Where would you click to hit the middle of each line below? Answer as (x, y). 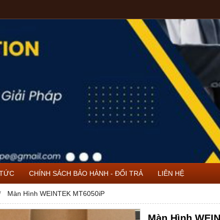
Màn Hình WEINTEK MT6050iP (56, 193)
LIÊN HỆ (171, 173)
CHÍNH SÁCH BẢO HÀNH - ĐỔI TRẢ (86, 173)
